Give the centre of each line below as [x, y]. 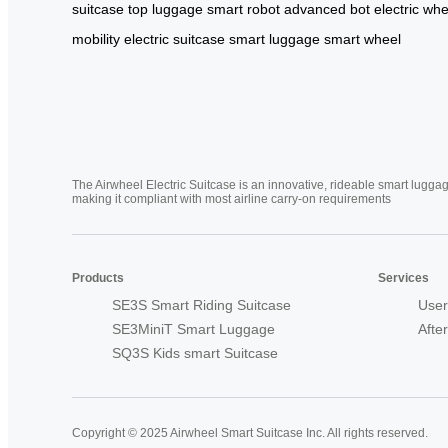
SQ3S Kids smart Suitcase [195, 352]
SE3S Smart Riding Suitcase [201, 304]
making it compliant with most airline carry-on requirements [231, 198]
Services [403, 277]
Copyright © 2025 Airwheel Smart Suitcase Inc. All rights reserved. [250, 432]
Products [98, 277]
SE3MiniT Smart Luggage [193, 328]
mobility [96, 38]
